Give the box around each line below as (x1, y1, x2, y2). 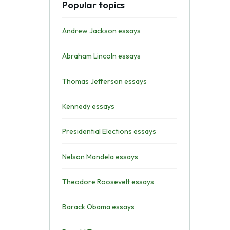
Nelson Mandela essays (62, 152, 138, 161)
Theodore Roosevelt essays (62, 177, 154, 186)
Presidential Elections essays (62, 127, 156, 136)
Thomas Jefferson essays (62, 76, 147, 86)
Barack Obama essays (62, 202, 135, 212)
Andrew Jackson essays (62, 26, 141, 35)
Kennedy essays (62, 102, 114, 111)
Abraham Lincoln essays (62, 51, 141, 61)
